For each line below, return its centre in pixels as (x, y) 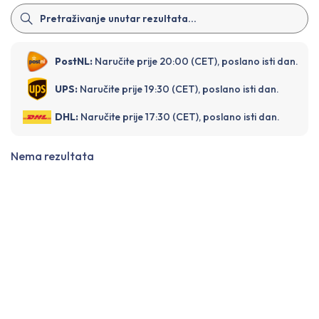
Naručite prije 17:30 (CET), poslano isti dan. (180, 117)
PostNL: (74, 62)
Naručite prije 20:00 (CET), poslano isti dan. (197, 62)
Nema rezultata (52, 156)
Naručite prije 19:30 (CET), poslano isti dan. (179, 89)
